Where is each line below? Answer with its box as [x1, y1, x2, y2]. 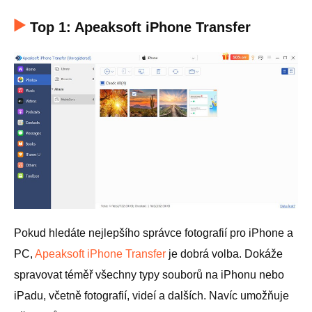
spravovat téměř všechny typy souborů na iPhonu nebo [14, 269, 284, 281]
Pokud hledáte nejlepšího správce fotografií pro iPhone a [14, 227, 293, 240]
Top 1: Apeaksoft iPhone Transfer [30, 19, 251, 35]
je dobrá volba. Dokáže [166, 248, 283, 260]
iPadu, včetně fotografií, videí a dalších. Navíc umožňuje [14, 290, 289, 302]
